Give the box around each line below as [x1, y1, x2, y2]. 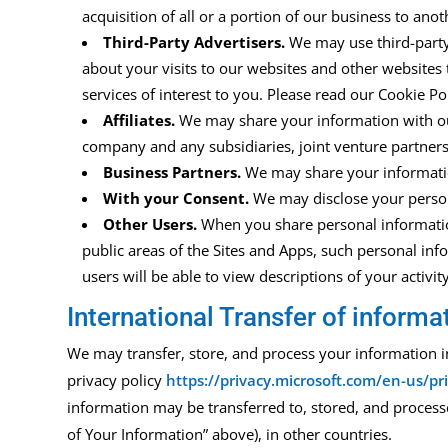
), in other [254, 424, 325, 445]
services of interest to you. [82, 84, 268, 105]
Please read [267, 84, 347, 105]
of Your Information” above [67, 424, 255, 445]
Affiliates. [103, 110, 176, 131]
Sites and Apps [213, 240, 314, 261]
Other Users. [103, 214, 198, 235]
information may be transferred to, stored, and [67, 397, 394, 418]
